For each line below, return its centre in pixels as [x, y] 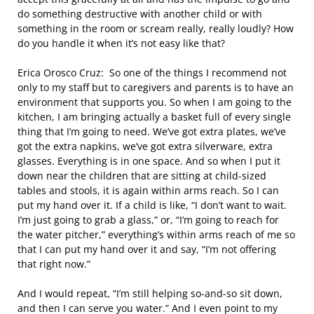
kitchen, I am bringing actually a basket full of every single [154, 117]
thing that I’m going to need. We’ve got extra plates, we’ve [152, 131]
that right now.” [54, 264]
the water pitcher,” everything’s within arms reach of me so [156, 234]
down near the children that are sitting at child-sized [142, 176]
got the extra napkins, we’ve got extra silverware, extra [145, 146]
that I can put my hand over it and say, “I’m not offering [147, 249]
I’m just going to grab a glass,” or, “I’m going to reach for [148, 220]
